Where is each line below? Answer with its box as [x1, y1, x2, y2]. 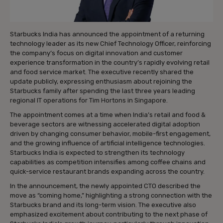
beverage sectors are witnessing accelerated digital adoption [10, 120, 200, 128]
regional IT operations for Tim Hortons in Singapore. [10, 96, 168, 104]
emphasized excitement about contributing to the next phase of [10, 210, 208, 218]
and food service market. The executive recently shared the [10, 68, 194, 76]
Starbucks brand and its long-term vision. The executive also [10, 201, 196, 209]
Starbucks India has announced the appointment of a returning [10, 30, 205, 38]
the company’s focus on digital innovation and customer [10, 49, 183, 57]
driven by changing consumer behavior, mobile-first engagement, [10, 129, 211, 137]
